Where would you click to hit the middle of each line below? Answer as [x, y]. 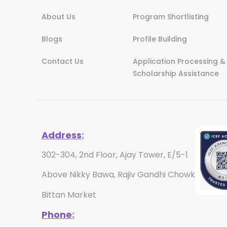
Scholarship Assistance [176, 73]
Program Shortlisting [171, 16]
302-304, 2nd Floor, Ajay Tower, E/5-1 [115, 155]
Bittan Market [69, 195]
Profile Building [160, 39]
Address [62, 135]
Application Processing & [179, 61]
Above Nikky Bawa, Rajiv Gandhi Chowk [118, 175]
